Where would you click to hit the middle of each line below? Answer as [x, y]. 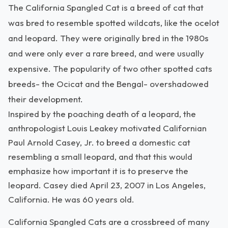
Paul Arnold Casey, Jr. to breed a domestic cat [99, 142]
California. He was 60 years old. [71, 199]
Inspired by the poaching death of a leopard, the [102, 114]
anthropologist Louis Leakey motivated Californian [107, 128]
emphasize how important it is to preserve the [98, 171]
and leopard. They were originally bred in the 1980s [108, 38]
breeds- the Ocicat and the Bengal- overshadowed [108, 84]
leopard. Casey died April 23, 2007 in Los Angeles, [107, 185]
